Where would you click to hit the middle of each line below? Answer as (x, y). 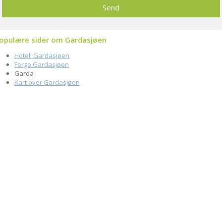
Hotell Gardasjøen (42, 55)
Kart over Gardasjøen (47, 82)
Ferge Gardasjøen (42, 64)
